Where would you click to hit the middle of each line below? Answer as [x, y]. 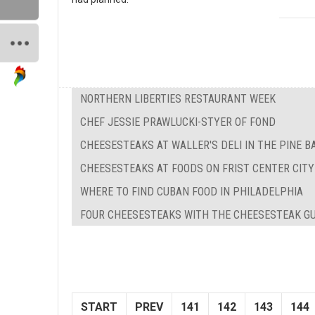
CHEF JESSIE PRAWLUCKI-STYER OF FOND [178, 122]
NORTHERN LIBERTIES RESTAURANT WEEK [178, 99]
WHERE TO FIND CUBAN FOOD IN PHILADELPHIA [192, 192]
